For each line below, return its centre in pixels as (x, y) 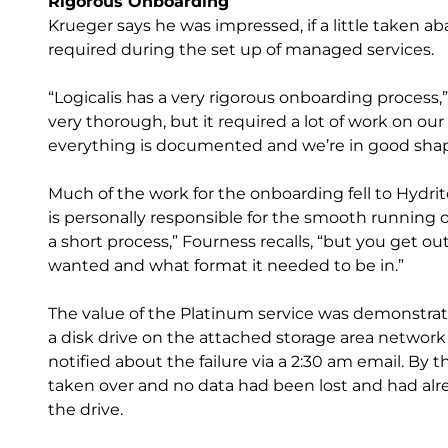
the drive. (85, 409)
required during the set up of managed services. (241, 49)
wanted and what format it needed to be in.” (226, 265)
